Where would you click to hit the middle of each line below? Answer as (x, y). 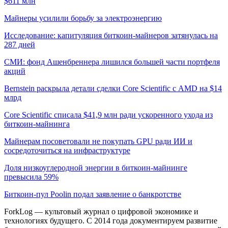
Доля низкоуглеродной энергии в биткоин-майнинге (96, 167)
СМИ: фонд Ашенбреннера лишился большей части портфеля (112, 62)
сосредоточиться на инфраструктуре (67, 150)
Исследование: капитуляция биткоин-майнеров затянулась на (111, 35)
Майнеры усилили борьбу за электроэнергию (83, 18)
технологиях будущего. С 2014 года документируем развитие (111, 220)
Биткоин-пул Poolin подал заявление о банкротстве (93, 194)
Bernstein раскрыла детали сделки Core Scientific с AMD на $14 (113, 88)
